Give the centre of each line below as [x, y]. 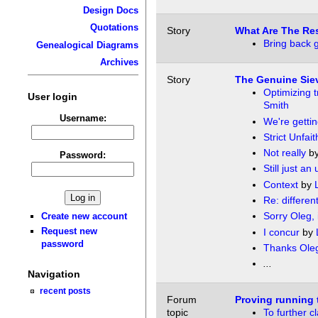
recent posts [66, 291]
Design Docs [110, 10]
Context [280, 184]
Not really [284, 153]
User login [52, 96]
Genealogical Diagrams [87, 45]
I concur [281, 232]
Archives [119, 62]
